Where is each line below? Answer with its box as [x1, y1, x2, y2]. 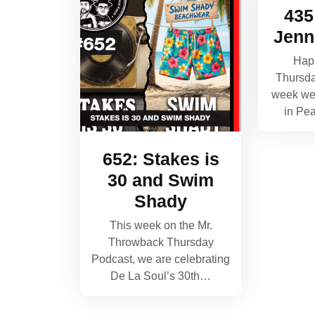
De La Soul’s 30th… [110, 270, 212, 283]
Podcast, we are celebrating [91, 253, 231, 266]
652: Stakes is [102, 149, 219, 169]
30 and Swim [108, 170, 214, 191]
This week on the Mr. [109, 219, 212, 232]
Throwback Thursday [108, 236, 214, 249]
